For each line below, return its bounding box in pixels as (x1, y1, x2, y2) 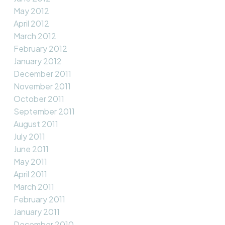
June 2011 (13, 143, 49, 154)
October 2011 (13, 93, 64, 104)
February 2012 (13, 43, 67, 54)
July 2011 (13, 131, 45, 142)
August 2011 (13, 118, 58, 129)
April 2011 (13, 168, 47, 179)
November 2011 (13, 80, 71, 91)
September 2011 (13, 105, 75, 117)
